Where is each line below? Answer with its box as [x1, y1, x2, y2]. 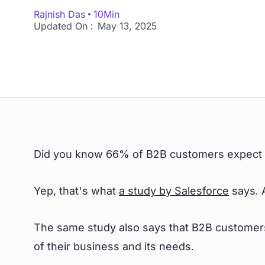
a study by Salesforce [119, 185, 229, 197]
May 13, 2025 [98, 20, 157, 32]
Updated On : [34, 20, 93, 32]
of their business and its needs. [34, 240, 197, 253]
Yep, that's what [34, 185, 119, 197]
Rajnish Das [34, 8, 85, 20]
